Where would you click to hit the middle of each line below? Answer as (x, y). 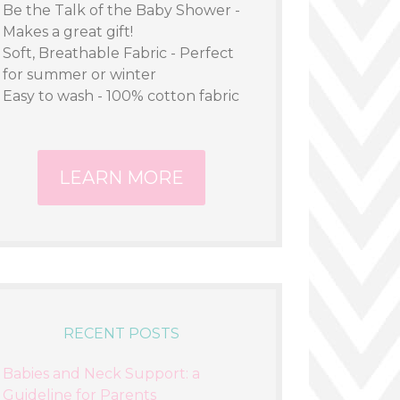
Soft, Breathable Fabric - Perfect (118, 53)
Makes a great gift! (68, 32)
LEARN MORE (121, 178)
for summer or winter (79, 75)
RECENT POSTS (121, 333)
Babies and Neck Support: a (101, 374)
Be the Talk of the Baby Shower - (121, 10)
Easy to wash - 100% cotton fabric (121, 96)
